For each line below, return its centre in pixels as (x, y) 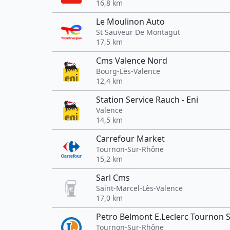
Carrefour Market (130, 139)
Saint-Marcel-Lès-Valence (139, 188)
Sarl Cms (113, 178)
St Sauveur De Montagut (138, 32)
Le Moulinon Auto (130, 22)
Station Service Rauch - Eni (147, 100)
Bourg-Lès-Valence (128, 71)
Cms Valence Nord (132, 61)
